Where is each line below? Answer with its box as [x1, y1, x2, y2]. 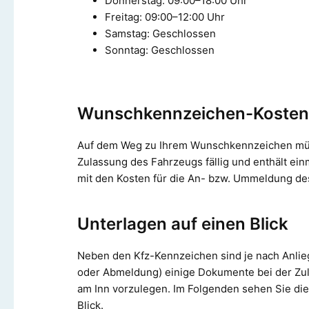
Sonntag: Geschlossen [105, 43, 215, 57]
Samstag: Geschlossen [105, 26, 216, 40]
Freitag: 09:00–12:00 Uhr [105, 10, 225, 23]
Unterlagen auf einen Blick [77, 213, 288, 234]
